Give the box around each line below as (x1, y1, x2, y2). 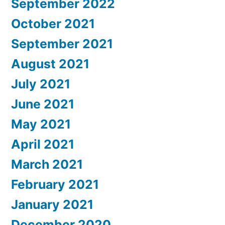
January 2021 (11, 197, 93, 212)
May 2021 (11, 117, 71, 132)
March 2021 (11, 157, 83, 172)
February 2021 (11, 177, 99, 192)
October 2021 (11, 16, 95, 32)
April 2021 (11, 137, 74, 152)
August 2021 (11, 56, 89, 72)
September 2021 (11, 36, 113, 52)
